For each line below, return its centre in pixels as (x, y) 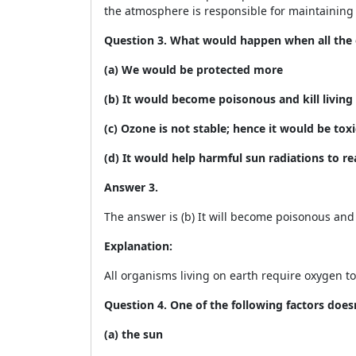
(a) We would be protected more (193, 70)
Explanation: (138, 246)
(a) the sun (133, 334)
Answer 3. (133, 187)
